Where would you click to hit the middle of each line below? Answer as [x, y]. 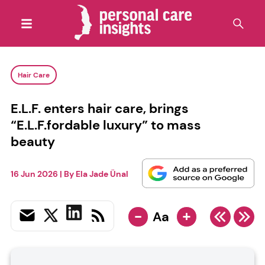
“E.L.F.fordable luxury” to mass [106, 125]
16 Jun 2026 [34, 174]
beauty [33, 141]
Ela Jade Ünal [102, 174]
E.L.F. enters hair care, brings [99, 108]
